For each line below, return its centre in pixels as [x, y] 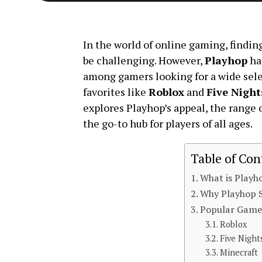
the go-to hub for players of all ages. [168, 123]
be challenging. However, [144, 60]
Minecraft [239, 252]
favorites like [116, 92]
